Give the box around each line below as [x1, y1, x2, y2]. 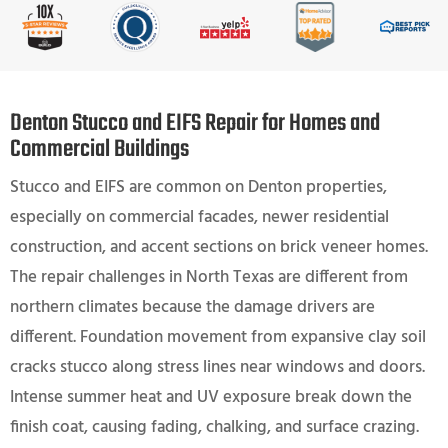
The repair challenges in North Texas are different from [10, 263, 408, 291]
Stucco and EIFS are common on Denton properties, [10, 173, 387, 201]
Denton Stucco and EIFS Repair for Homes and [10, 104, 380, 142]
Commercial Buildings [10, 130, 189, 168]
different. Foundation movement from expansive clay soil [10, 323, 426, 351]
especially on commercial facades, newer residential [10, 203, 389, 231]
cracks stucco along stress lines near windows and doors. [10, 353, 425, 381]
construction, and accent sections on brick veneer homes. [10, 233, 428, 261]
